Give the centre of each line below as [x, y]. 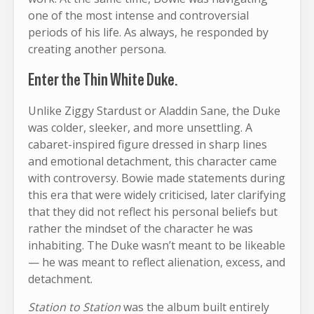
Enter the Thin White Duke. [103, 79]
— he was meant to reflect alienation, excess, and [157, 262]
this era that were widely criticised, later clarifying [157, 194]
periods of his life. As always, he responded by [148, 32]
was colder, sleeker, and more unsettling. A [140, 127]
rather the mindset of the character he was [141, 228]
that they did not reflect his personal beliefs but [153, 211]
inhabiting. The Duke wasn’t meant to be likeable [157, 245]
